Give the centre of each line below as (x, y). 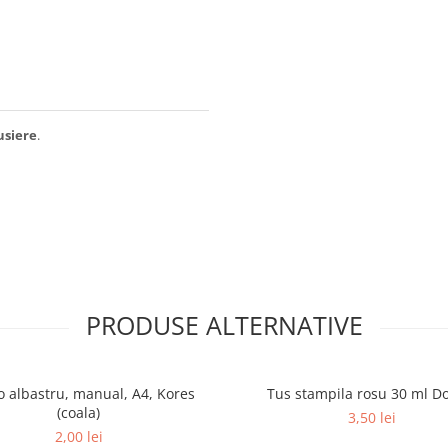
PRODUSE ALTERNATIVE (224, 325)
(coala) (78, 412)
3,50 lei (371, 417)
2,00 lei (78, 436)
